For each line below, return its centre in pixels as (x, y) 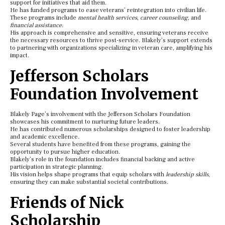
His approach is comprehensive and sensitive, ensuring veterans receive (109, 33)
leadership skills (187, 174)
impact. (20, 55)
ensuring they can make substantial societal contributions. (89, 182)
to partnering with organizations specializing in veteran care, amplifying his (111, 48)
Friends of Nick (67, 202)
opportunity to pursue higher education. (65, 152)
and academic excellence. (45, 137)
